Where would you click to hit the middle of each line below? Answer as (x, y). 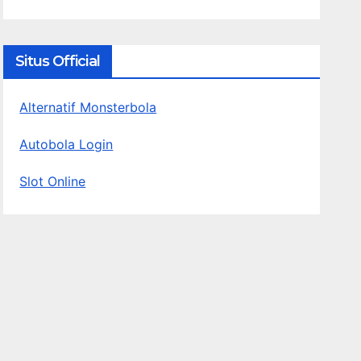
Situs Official (58, 62)
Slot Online (53, 182)
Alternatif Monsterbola (88, 108)
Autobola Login (66, 145)
